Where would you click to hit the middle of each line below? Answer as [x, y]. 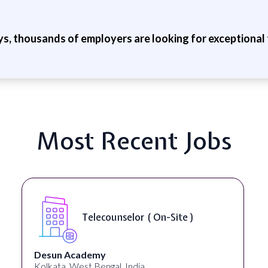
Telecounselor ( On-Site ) [138, 217]
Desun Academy [70, 254]
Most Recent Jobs [134, 140]
